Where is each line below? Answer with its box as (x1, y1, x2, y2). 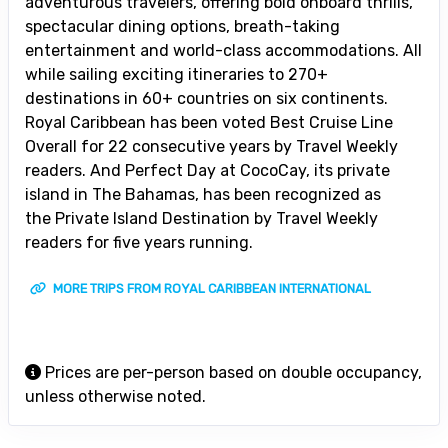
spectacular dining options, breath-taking (25, 16, 340, 36)
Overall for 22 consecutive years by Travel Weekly (25, 136, 398, 156)
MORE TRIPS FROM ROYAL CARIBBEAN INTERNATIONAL (50, 280, 371, 296)
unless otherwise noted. (25, 386, 206, 406)
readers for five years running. (25, 232, 253, 252)
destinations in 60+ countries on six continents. (25, 88, 388, 108)
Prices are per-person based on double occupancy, (41, 362, 422, 382)
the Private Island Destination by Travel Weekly (25, 208, 378, 228)
